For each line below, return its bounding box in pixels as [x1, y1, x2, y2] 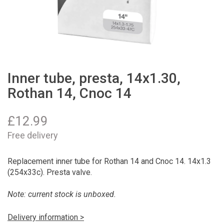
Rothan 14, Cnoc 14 [7, 85, 131, 101]
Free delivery [7, 129, 58, 140]
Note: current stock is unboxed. [7, 189, 116, 199]
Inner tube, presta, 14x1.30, [7, 70, 180, 86]
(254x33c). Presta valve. [7, 167, 92, 177]
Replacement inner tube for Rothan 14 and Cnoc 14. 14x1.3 [7, 156, 211, 166]
